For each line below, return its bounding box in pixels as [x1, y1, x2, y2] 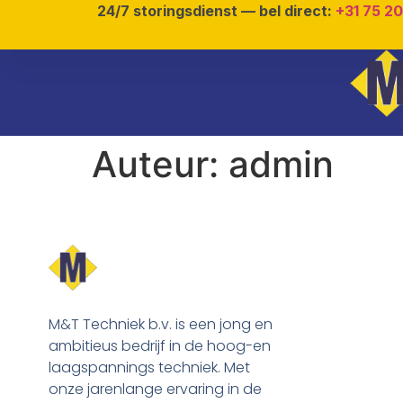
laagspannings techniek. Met [48, 356, 250, 378]
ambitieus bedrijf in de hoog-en [48, 335, 271, 356]
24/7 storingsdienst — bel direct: [96, 2, 336, 20]
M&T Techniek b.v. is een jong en [48, 313, 273, 335]
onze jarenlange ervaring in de [48, 378, 262, 399]
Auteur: [92, 142, 228, 186]
